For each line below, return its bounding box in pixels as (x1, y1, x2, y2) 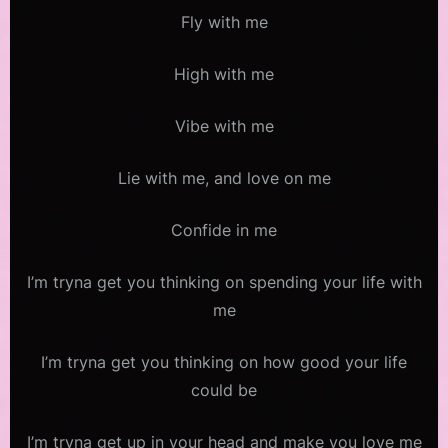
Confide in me (171, 220, 277, 241)
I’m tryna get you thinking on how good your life (41, 352, 407, 373)
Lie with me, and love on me (117, 168, 331, 189)
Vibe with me (174, 116, 274, 137)
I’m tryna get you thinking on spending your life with (26, 272, 422, 293)
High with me (174, 64, 274, 85)
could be (191, 380, 257, 401)
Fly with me (180, 12, 268, 33)
